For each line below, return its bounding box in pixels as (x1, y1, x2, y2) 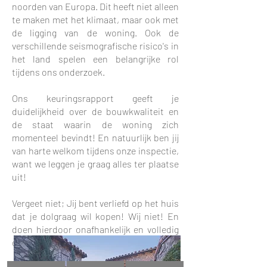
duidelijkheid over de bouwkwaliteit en (12, 105, 179, 117)
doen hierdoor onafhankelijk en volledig (12, 223, 179, 235)
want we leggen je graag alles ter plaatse (12, 158, 179, 169)
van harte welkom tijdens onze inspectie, (12, 145, 179, 156)
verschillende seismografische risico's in (12, 40, 179, 51)
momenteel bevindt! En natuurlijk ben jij (12, 132, 179, 143)
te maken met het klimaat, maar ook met (12, 14, 179, 25)
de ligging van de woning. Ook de (12, 27, 179, 38)
